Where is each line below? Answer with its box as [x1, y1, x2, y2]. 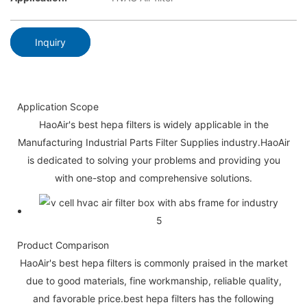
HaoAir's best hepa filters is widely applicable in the [38, 118, 269, 130]
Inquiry [35, 36, 66, 48]
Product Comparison [17, 238, 109, 251]
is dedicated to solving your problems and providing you [27, 153, 280, 166]
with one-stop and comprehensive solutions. [55, 171, 252, 184]
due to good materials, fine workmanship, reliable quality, [25, 274, 282, 286]
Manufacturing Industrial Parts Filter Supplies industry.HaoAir [17, 136, 290, 148]
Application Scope [17, 100, 99, 112]
